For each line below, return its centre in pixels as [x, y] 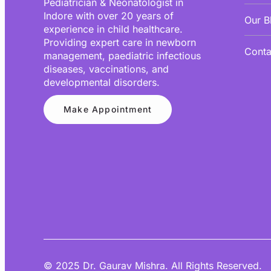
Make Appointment [108, 109]
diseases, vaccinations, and [106, 69]
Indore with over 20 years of [109, 15]
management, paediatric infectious [122, 55]
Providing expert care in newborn [120, 42]
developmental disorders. [102, 82]
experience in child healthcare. [113, 29]
